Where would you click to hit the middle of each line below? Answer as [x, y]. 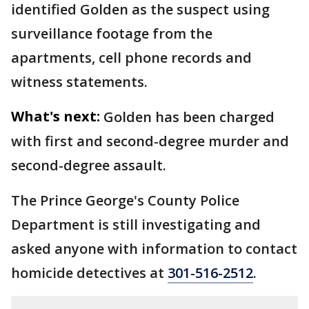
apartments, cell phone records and [131, 57]
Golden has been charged [189, 117]
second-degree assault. [90, 165]
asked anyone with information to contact [154, 248]
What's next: [56, 116]
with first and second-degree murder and [150, 141]
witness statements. [81, 81]
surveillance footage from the [112, 33]
